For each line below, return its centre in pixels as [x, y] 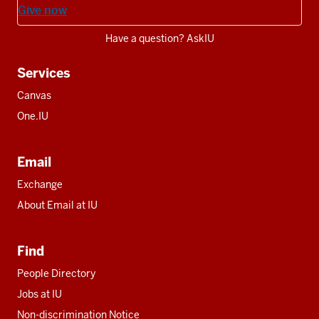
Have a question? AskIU [159, 38]
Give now [42, 10]
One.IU [33, 116]
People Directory [56, 273]
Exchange [40, 184]
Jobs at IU [40, 294]
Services [44, 73]
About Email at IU [57, 205]
